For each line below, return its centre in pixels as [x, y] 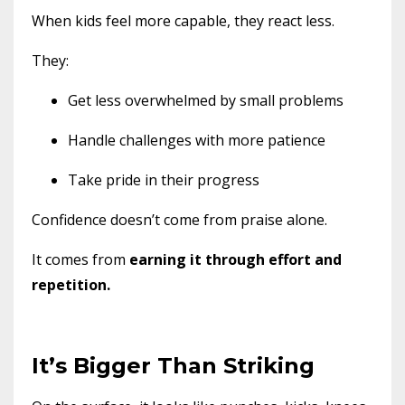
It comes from [80, 259]
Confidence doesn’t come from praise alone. [179, 219]
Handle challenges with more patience [197, 140]
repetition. [71, 284]
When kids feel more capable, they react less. [183, 20]
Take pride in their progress [164, 179]
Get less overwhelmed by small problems [206, 100]
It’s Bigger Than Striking [173, 365]
